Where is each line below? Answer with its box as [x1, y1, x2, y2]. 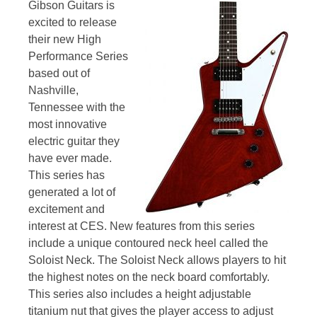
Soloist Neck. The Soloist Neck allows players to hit [28, 254, 286, 267]
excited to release [28, 16, 117, 29]
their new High [28, 33, 101, 46]
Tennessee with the [28, 101, 125, 114]
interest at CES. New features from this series [28, 220, 255, 233]
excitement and [28, 203, 105, 216]
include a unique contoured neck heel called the [28, 237, 268, 250]
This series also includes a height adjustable [28, 288, 251, 301]
